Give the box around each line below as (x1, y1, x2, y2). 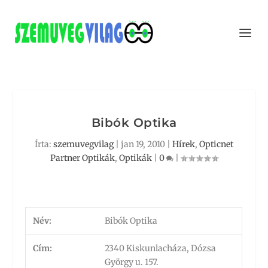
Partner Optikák (50, 153, 115, 163)
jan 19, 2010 (121, 139, 165, 150)
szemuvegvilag (53, 139, 114, 150)
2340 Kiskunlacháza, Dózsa (105, 243, 217, 254)
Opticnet (199, 139, 233, 150)
